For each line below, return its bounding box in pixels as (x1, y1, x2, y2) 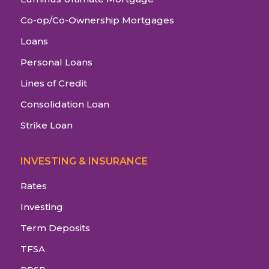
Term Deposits (20, 222, 90, 234)
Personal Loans (20, 56, 92, 68)
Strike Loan (20, 119, 73, 131)
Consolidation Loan (20, 98, 109, 110)
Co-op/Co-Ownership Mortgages (20, 14, 174, 26)
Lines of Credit (20, 77, 87, 89)
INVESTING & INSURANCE (20, 156, 148, 168)
